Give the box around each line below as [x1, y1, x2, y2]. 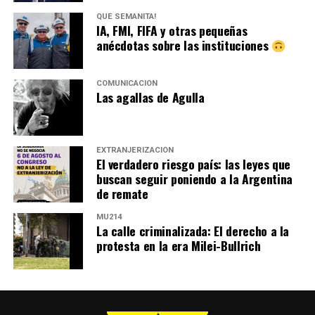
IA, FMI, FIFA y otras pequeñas [96, 21, 247, 40]
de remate [96, 184, 148, 203]
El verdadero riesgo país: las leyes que [96, 155, 291, 174]
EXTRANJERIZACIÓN [96, 146, 174, 155]
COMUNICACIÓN [96, 79, 157, 89]
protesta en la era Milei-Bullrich [96, 236, 261, 255]
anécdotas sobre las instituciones [96, 36, 271, 55]
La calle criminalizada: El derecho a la [96, 221, 290, 240]
